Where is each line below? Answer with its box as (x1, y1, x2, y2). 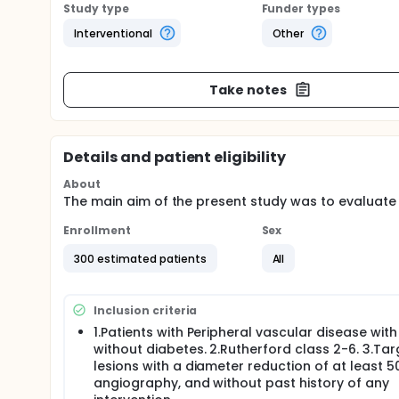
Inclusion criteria (94, 302, 198, 318)
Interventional (74, 25, 152, 41)
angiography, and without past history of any (94, 374, 389, 392)
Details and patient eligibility (63, 147, 287, 167)
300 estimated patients (74, 250, 208, 266)
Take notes (209, 80, 287, 99)
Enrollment (63, 223, 131, 238)
